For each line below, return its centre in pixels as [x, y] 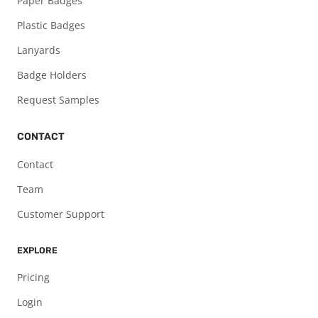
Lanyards [39, 50]
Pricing [33, 278]
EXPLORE [37, 251]
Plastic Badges [51, 26]
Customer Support [61, 214]
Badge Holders [52, 75]
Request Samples [58, 100]
